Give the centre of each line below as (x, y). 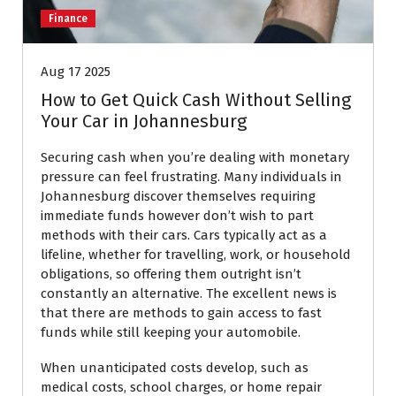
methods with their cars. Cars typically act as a (184, 235)
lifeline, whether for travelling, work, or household (196, 254)
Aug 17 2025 (76, 71)
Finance (68, 18)
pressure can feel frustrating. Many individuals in (191, 176)
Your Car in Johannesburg (144, 121)
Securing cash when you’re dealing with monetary (195, 157)
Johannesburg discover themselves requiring (178, 196)
